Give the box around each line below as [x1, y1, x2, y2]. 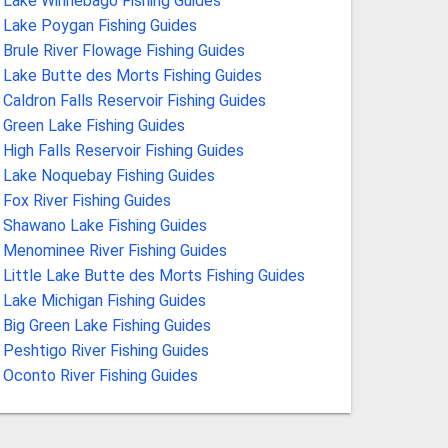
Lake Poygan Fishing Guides [2, 15, 197, 35]
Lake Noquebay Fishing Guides [2, 165, 215, 185]
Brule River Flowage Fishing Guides [2, 40, 245, 60]
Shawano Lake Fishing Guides [2, 215, 207, 235]
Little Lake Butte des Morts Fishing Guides [2, 265, 305, 285]
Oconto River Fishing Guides [2, 365, 198, 385]
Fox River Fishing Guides [2, 190, 171, 210]
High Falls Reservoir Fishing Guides [2, 140, 244, 160]
